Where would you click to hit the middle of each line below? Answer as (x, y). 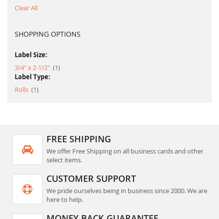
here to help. (65, 200)
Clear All (26, 8)
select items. (64, 160)
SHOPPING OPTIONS (48, 34)
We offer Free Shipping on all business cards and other (125, 151)
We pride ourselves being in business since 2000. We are (127, 191)
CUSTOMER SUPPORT (91, 179)
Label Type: (33, 77)
